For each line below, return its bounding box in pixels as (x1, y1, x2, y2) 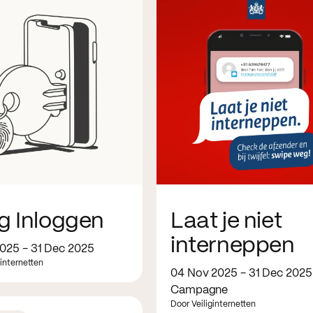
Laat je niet (170, 210, 282, 232)
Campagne (170, 284, 228, 296)
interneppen (170, 235, 295, 256)
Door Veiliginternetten (170, 300, 256, 308)
